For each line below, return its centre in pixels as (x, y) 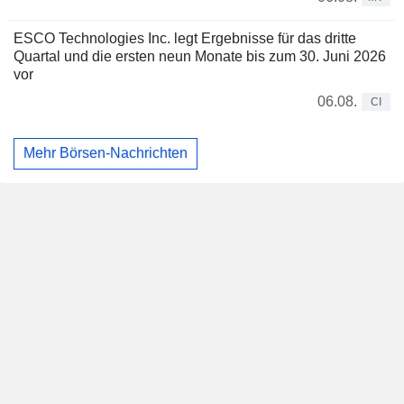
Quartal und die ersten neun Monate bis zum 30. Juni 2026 (200, 56)
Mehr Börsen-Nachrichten (106, 153)
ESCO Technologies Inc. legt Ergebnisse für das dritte (185, 38)
